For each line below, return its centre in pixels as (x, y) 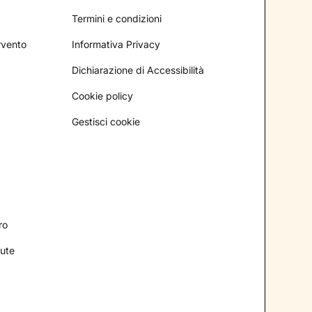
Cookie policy (103, 95)
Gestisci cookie (106, 121)
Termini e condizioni (117, 18)
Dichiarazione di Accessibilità (138, 70)
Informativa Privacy (116, 44)
